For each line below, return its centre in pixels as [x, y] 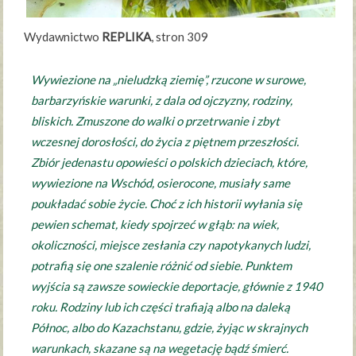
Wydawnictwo [62, 36]
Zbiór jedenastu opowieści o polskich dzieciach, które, [170, 162]
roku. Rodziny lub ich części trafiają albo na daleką [161, 306]
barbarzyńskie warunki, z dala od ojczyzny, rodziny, [162, 100]
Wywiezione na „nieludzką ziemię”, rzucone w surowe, [169, 79]
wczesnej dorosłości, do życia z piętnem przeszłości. [165, 141]
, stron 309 [179, 36]
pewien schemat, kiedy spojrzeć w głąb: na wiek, [155, 224]
